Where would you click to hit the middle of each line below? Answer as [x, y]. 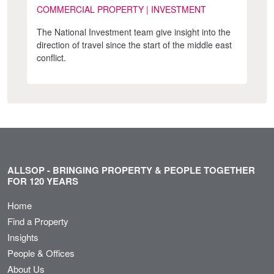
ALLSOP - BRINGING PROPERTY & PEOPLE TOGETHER [131, 170]
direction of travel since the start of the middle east [134, 45]
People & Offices [41, 253]
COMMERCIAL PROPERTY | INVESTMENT [121, 9]
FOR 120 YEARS [43, 181]
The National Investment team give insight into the [134, 32]
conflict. [51, 58]
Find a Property [38, 221]
